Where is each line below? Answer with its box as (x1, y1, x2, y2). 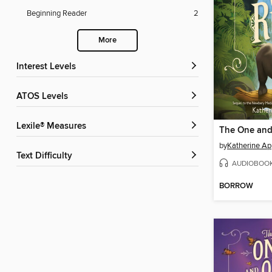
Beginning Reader (27, 8, 87, 19)
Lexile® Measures (21, 121, 86, 132)
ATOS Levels (22, 91, 68, 103)
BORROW (219, 181, 253, 192)
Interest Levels (19, 61, 76, 73)
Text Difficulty (21, 151, 72, 162)
